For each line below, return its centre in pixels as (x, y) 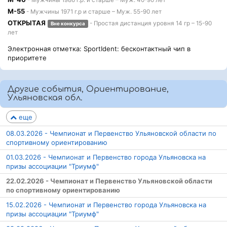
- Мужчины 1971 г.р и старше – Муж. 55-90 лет (93, 12)
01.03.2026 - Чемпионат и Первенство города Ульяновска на (106, 157)
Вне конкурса (68, 24)
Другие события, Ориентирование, (88, 89)
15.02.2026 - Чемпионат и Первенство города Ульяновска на (106, 205)
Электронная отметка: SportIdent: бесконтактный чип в (99, 49)
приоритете (27, 58)
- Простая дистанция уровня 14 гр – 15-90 (150, 23)
